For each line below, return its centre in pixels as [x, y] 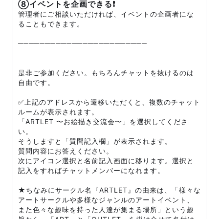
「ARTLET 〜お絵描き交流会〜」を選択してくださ [103, 121]
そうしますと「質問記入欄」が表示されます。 [95, 141]
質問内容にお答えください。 [66, 151]
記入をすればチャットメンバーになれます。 [91, 170]
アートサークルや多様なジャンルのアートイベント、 [106, 200]
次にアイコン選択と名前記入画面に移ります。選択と [106, 161]
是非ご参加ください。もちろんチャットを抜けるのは [106, 73]
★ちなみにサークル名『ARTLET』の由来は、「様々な [109, 190]
